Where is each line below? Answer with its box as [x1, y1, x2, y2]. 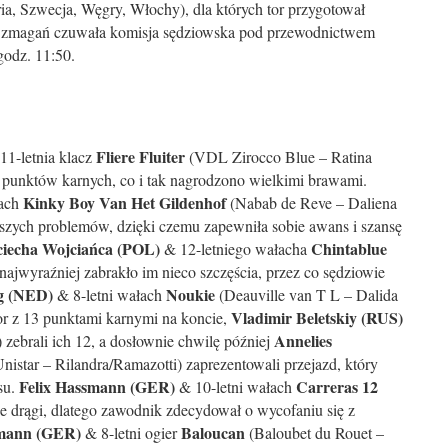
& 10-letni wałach [175, 376, 296, 397]
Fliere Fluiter [96, 145, 185, 168]
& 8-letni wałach [53, 284, 166, 305]
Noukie [166, 283, 215, 306]
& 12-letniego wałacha [160, 238, 307, 259]
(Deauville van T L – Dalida [215, 284, 398, 305]
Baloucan [181, 421, 245, 444]
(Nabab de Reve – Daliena [226, 192, 397, 213]
